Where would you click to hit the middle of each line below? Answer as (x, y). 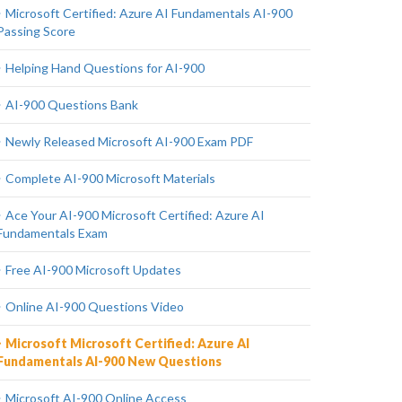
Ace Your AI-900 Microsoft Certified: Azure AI (135, 215)
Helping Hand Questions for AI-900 (105, 68)
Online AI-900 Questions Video (95, 306)
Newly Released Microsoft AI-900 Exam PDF (129, 141)
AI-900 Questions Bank (72, 105)
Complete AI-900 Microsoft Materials (110, 178)
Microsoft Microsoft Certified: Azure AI (127, 343)
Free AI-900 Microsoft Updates (93, 270)
